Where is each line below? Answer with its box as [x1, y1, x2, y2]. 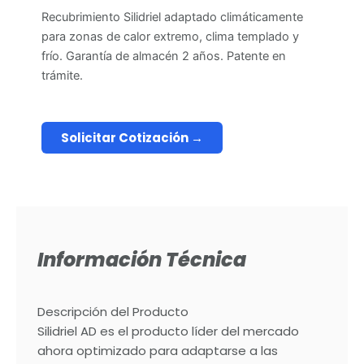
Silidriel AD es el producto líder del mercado [37, 323, 299, 340]
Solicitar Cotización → [61, 129, 203, 147]
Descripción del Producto [37, 303, 188, 321]
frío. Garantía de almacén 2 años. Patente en [41, 48, 286, 63]
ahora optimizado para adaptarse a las [37, 342, 278, 360]
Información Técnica [37, 246, 246, 274]
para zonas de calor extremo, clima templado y [41, 28, 299, 44]
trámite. [41, 67, 83, 83]
